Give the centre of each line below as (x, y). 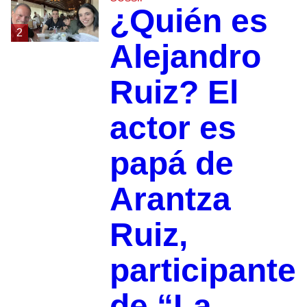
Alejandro (185, 57)
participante (202, 271)
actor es (173, 128)
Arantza (170, 199)
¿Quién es (188, 21)
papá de (171, 164)
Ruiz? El (174, 93)
